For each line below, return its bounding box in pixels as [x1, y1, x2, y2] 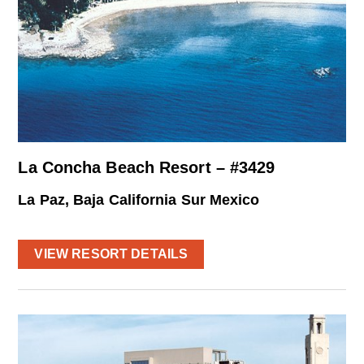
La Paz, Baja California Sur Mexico [18, 191, 260, 208]
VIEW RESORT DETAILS [34, 246, 188, 261]
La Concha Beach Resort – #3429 [18, 158, 275, 176]
